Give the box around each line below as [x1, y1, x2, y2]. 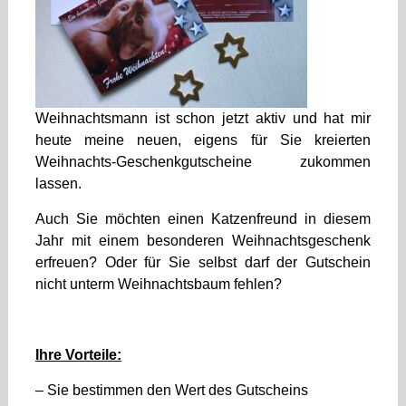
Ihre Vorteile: [34, 346, 121, 362]
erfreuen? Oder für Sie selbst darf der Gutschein [34, 254, 372, 270]
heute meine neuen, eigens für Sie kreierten [34, 131, 372, 148]
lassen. [34, 175, 82, 191]
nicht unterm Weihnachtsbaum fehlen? [34, 275, 282, 292]
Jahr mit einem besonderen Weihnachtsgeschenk [34, 232, 372, 248]
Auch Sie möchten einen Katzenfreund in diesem [34, 210, 372, 227]
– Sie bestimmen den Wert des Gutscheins [34, 382, 308, 398]
